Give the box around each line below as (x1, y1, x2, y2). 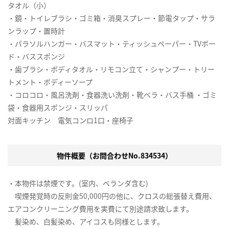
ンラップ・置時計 (8, 25, 65, 36)
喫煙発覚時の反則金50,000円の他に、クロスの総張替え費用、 (8, 190, 216, 201)
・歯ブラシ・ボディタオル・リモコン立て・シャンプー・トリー (8, 63, 215, 74)
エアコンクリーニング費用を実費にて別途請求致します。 (8, 203, 193, 214)
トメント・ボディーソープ (8, 76, 93, 87)
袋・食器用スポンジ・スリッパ (8, 102, 108, 112)
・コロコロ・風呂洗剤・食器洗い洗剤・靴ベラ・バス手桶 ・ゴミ (8, 89, 217, 100)
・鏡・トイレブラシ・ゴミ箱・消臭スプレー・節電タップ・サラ (8, 12, 215, 23)
